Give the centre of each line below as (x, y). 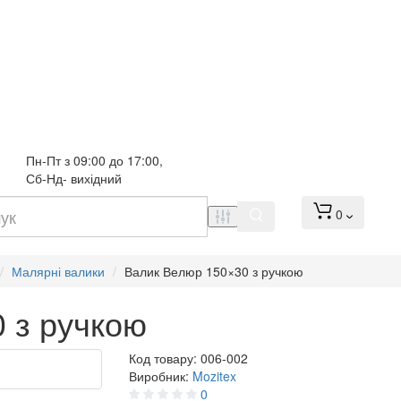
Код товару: (165, 358)
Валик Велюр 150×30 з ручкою (214, 271)
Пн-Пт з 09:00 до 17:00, (96, 160)
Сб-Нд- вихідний (74, 178)
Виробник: (161, 376)
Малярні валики (58, 271)
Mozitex (214, 376)
